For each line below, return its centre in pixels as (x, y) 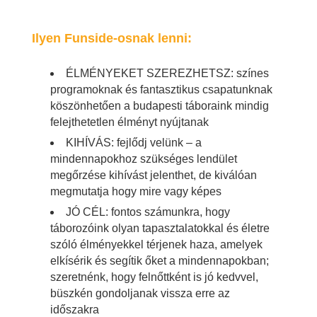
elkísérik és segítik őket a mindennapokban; (160, 260)
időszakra (75, 309)
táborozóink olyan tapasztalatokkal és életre (160, 228)
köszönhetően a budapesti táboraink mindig (160, 105)
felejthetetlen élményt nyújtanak (129, 122)
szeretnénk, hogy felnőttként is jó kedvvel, (154, 277)
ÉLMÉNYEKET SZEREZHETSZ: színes (167, 73)
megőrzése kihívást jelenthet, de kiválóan (154, 175)
